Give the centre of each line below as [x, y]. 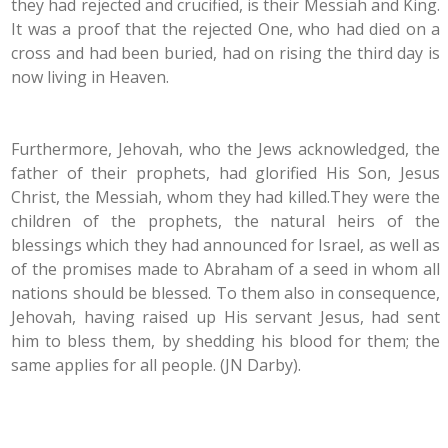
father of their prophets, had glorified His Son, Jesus [225, 173]
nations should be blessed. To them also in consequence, [225, 293]
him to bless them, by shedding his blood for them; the [225, 341]
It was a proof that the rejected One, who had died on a [225, 29]
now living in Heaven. [90, 77]
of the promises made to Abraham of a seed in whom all [225, 269]
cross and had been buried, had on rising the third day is [225, 53]
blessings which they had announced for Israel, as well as [225, 245]
